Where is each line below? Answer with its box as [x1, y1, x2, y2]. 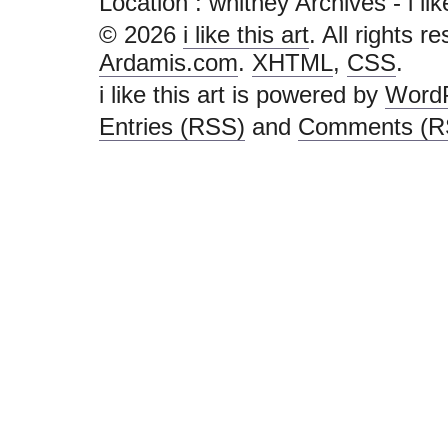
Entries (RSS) [99, 113, 245, 140]
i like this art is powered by [99, 81, 385, 108]
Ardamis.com [99, 49, 238, 76]
